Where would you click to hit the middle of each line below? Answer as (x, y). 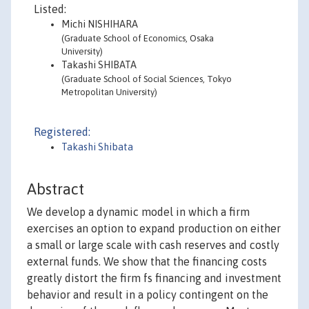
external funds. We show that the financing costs (147, 262)
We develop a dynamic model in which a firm (138, 212)
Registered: (62, 132)
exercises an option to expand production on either (154, 229)
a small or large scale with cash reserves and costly (153, 245)
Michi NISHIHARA (100, 24)
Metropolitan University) (109, 92)
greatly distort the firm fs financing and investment (154, 278)
